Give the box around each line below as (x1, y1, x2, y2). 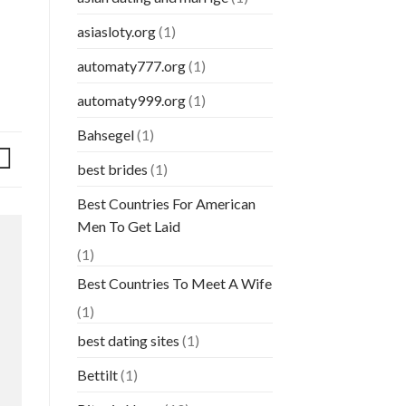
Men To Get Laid (76, 217, 180, 236)
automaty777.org (76, 57, 186, 75)
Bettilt (76, 366, 118, 384)
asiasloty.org (76, 23, 156, 41)
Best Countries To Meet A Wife (76, 275, 272, 293)
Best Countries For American (76, 195, 256, 213)
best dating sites (76, 332, 179, 350)
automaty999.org (76, 92, 186, 110)
